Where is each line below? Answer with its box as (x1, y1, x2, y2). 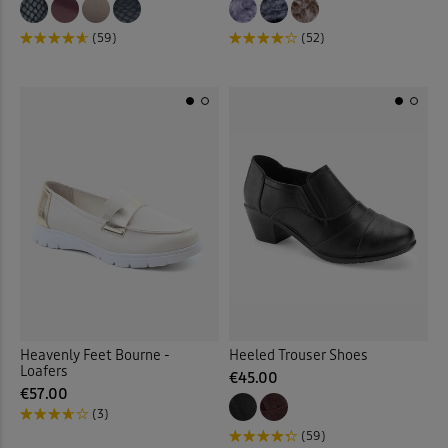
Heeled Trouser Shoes (229, 347, 368, 365)
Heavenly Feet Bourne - (20, 347, 170, 365)
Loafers (20, 363, 68, 381)
